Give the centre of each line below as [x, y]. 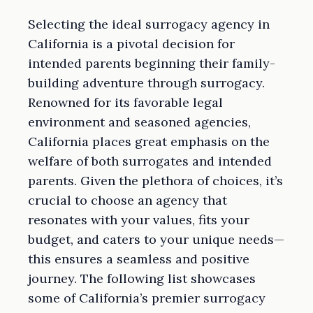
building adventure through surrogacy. [146, 83]
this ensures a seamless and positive [139, 259]
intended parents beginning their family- [152, 64]
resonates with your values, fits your [139, 220]
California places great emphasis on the [149, 142]
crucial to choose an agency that [128, 201]
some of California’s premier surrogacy [147, 298]
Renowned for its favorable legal [125, 103]
